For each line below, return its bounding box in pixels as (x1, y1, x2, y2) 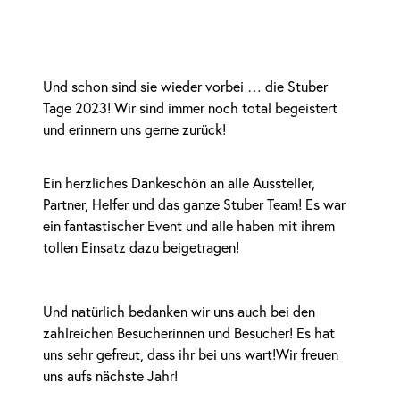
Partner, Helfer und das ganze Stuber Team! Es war (43, 195, 346, 213)
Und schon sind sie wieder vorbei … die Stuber (43, 77, 328, 96)
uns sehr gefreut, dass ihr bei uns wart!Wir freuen (43, 345, 338, 363)
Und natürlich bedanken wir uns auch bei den (43, 302, 315, 321)
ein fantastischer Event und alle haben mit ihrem (43, 216, 335, 235)
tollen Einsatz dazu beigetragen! (43, 237, 239, 256)
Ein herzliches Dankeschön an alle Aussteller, (43, 173, 315, 192)
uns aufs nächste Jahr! (43, 366, 178, 385)
